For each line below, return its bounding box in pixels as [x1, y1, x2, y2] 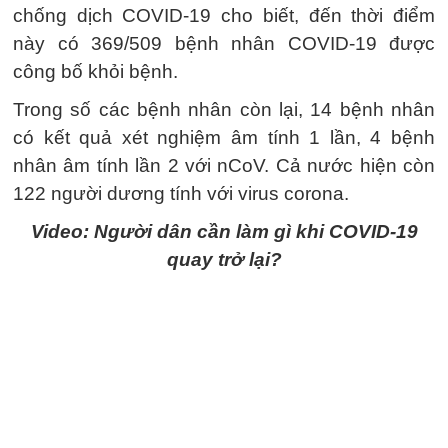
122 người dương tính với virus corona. [13, 182, 349, 204]
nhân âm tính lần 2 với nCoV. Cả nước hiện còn [13, 154, 435, 176]
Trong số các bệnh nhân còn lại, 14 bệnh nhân [13, 98, 435, 120]
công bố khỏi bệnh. [13, 60, 178, 82]
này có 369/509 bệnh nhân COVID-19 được [13, 32, 435, 54]
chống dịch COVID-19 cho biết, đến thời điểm [13, 4, 435, 26]
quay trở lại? [166, 248, 282, 270]
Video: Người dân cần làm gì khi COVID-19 [30, 220, 418, 242]
